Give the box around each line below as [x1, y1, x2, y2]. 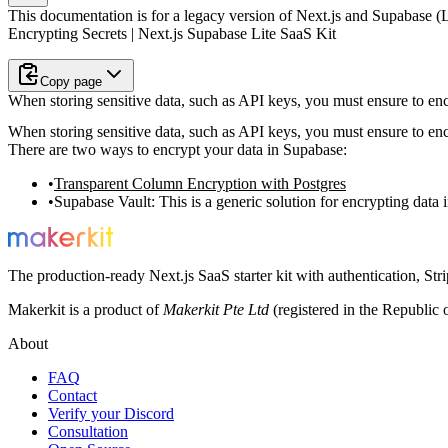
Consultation [48, 423, 128, 441]
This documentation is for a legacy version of [8, 6, 296, 24]
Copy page [40, 73, 102, 89]
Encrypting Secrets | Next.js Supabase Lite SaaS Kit [8, 24, 336, 42]
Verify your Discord [48, 405, 174, 423]
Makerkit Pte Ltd [163, 301, 269, 319]
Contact [48, 387, 97, 405]
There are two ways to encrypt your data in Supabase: [8, 141, 347, 159]
